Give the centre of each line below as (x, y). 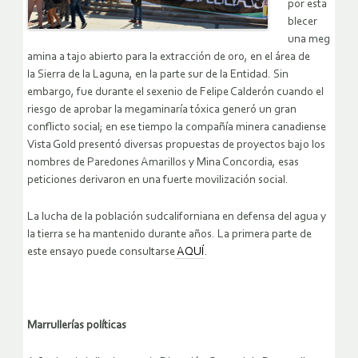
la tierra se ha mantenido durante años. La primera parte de (169, 234)
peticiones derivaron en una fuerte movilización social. (158, 180)
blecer (302, 22)
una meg (309, 39)
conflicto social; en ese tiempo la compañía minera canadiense (177, 127)
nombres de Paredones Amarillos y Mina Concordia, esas (163, 162)
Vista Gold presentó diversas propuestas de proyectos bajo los (176, 145)
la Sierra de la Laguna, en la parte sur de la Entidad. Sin (158, 74)
